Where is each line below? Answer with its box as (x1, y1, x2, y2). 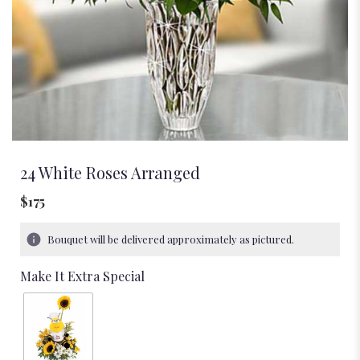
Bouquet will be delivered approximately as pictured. (47, 231, 294, 246)
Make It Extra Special (20, 267, 145, 284)
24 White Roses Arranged (20, 161, 200, 183)
